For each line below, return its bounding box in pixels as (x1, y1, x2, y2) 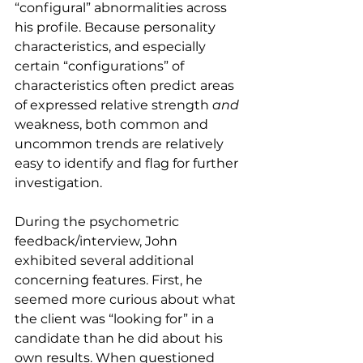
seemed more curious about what (15, 292, 239, 308)
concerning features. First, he (15, 272, 206, 288)
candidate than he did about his (15, 331, 226, 347)
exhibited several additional (15, 253, 197, 269)
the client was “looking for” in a (15, 311, 217, 327)
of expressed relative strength (15, 97, 212, 113)
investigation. (15, 175, 102, 191)
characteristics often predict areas (15, 78, 237, 94)
